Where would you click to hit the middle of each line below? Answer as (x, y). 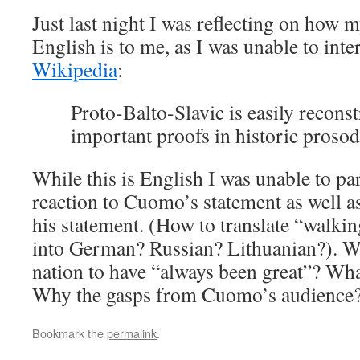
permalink (132, 333)
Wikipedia (75, 69)
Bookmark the (70, 333)
